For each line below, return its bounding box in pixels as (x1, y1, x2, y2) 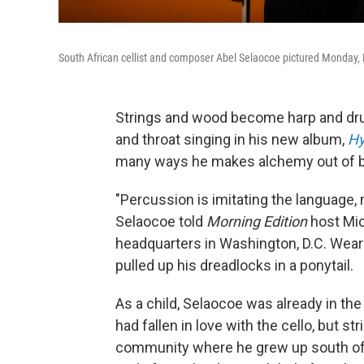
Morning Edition (206, 213, 310, 230)
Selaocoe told (115, 213, 206, 230)
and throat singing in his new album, (115, 131, 348, 148)
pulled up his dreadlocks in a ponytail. (115, 257, 353, 274)
